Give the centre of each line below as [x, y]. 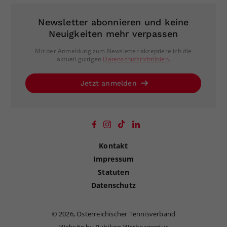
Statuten [113, 172]
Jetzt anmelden [110, 83]
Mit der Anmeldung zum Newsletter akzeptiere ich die [113, 51]
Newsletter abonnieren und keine [113, 22]
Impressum [113, 159]
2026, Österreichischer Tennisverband [117, 214]
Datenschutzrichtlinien [136, 59]
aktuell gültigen [80, 59]
